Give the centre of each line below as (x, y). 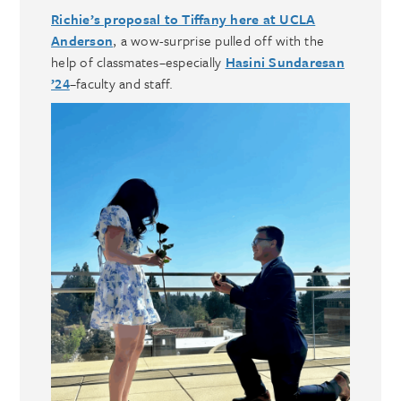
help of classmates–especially (138, 62)
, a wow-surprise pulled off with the (219, 41)
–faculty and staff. (121, 84)
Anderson (82, 41)
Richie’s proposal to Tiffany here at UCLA (183, 19)
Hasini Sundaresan (285, 62)
